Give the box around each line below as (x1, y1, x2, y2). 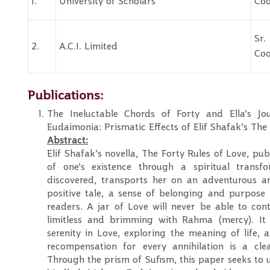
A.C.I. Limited (59, 40, 118, 52)
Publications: (28, 87, 103, 103)
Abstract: (47, 134, 88, 146)
